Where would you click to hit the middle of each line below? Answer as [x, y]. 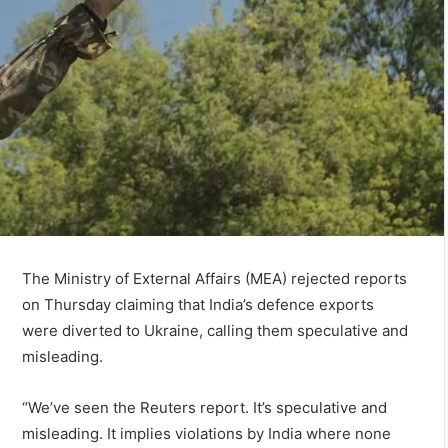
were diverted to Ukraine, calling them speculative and [215, 330]
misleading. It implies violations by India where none [207, 433]
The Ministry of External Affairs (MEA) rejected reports [215, 278]
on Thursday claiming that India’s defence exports [198, 304]
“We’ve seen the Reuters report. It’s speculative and [205, 407]
